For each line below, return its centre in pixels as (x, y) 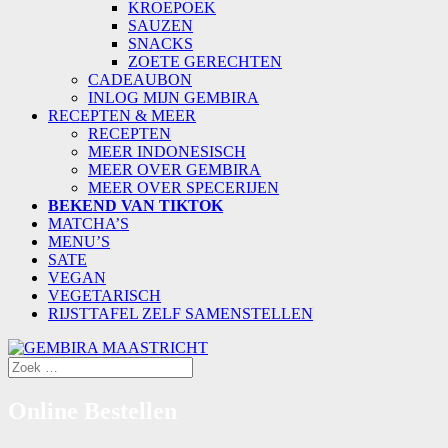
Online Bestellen (92, 410)
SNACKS (160, 43)
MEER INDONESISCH (167, 151)
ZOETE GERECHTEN (205, 61)
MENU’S (79, 241)
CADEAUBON (140, 79)
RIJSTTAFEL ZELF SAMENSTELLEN (180, 313)
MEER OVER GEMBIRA (174, 169)
